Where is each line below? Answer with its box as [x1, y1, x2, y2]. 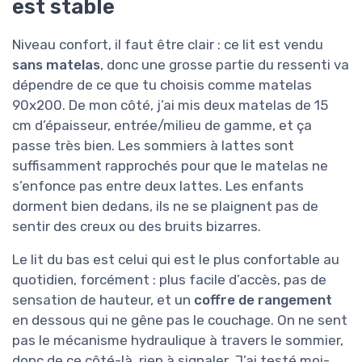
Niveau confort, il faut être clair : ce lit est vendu [12, 36, 323, 53]
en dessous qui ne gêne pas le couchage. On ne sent [12, 311, 347, 328]
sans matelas [12, 56, 100, 73]
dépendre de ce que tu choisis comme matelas [12, 76, 312, 93]
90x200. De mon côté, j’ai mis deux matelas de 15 [12, 96, 328, 113]
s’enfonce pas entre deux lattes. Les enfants [12, 177, 304, 194]
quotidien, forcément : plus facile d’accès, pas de [12, 271, 326, 288]
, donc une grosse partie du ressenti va [100, 56, 349, 73]
